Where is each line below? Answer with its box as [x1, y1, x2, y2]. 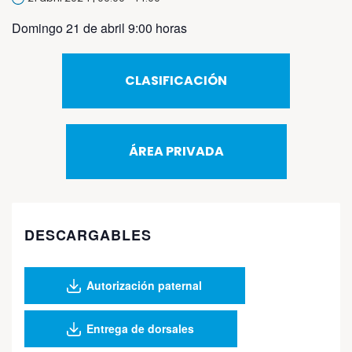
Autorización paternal [86, 277, 203, 294]
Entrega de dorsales [86, 321, 195, 337]
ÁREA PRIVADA [128, 142, 224, 161]
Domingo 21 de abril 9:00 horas [12, 19, 187, 38]
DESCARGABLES [24, 225, 152, 246]
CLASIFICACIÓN [125, 71, 227, 90]
